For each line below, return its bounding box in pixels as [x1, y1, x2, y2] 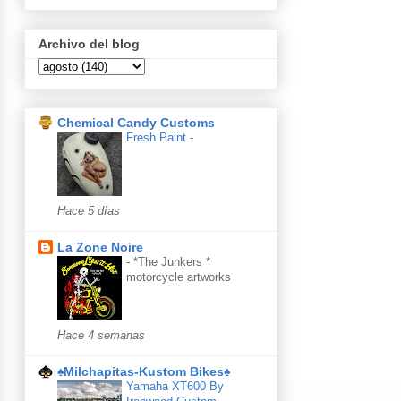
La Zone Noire [57, 239, 143, 254]
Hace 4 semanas [57, 328, 145, 342]
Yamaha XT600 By [126, 379, 224, 393]
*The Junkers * [133, 254, 210, 269]
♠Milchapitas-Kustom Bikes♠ [57, 363, 230, 379]
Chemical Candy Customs [57, 115, 215, 130]
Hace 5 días [57, 204, 120, 218]
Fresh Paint [126, 130, 190, 144]
